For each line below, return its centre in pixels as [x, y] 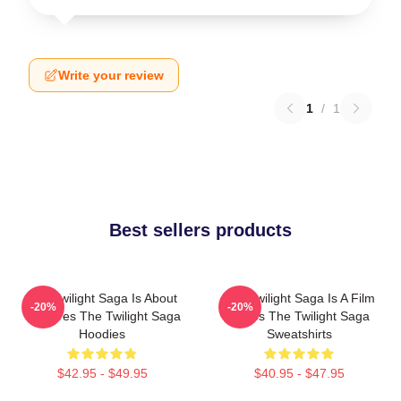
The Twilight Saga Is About [102, 298]
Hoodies [102, 334]
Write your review [111, 75]
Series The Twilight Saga [299, 316]
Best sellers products [200, 230]
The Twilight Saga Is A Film [299, 298]
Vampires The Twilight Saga [102, 316]
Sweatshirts [299, 334]
